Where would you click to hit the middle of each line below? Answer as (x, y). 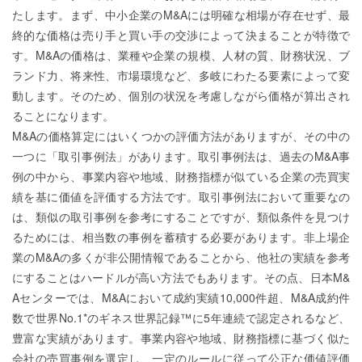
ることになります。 (63, 115)
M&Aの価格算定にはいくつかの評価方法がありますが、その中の (181, 135)
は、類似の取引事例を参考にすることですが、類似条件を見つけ (181, 216)
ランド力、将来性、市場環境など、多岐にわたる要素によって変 (181, 75)
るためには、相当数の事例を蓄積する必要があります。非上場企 (181, 236)
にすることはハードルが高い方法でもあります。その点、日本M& (181, 277)
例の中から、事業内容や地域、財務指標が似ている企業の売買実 (181, 176)
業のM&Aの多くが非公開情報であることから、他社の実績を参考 (181, 257)
